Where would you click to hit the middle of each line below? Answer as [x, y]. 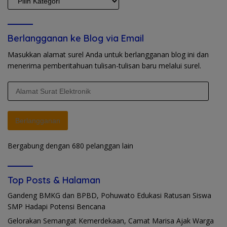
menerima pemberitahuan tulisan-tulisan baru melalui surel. [104, 65]
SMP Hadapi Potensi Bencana [56, 206]
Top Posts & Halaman [54, 180]
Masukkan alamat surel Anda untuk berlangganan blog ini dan [108, 54]
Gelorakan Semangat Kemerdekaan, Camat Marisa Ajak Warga [111, 220]
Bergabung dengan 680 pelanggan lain [70, 145]
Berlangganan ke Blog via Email [76, 38]
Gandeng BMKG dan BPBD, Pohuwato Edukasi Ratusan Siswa [109, 195]
